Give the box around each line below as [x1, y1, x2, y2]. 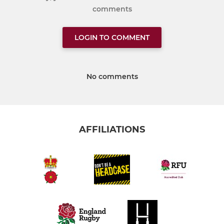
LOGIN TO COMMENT [74, 33, 149, 42]
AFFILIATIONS [79, 124, 145, 135]
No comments [86, 72, 138, 81]
